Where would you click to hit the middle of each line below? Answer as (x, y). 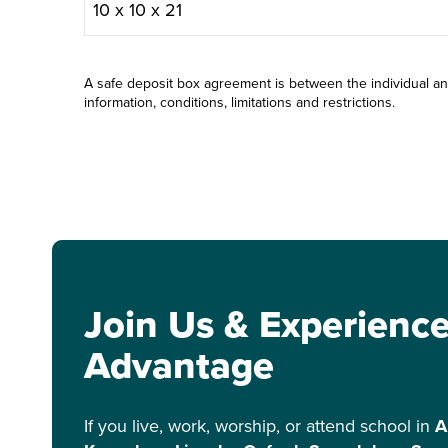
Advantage (179, 365)
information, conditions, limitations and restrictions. (239, 102)
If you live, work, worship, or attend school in (259, 426)
